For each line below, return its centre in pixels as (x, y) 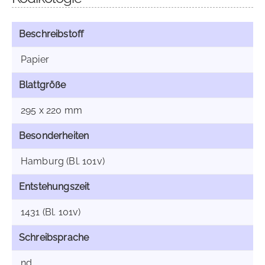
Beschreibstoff (51, 34)
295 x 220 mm (51, 110)
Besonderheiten (54, 136)
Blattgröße (43, 85)
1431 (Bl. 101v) (51, 212)
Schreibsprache (54, 237)
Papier (35, 59)
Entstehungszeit (54, 187)
